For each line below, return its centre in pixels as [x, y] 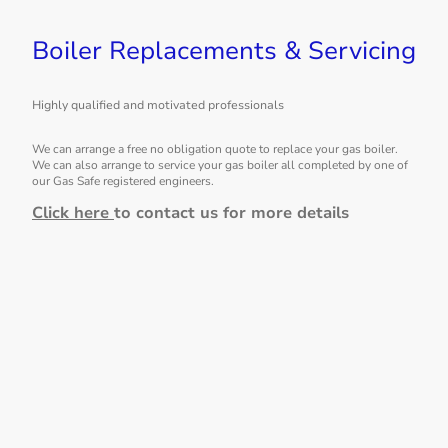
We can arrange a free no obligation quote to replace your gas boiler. [215, 149]
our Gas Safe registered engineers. [124, 181]
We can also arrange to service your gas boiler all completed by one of [220, 165]
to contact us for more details [231, 212]
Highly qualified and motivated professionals [158, 104]
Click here [73, 212]
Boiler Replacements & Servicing [224, 51]
